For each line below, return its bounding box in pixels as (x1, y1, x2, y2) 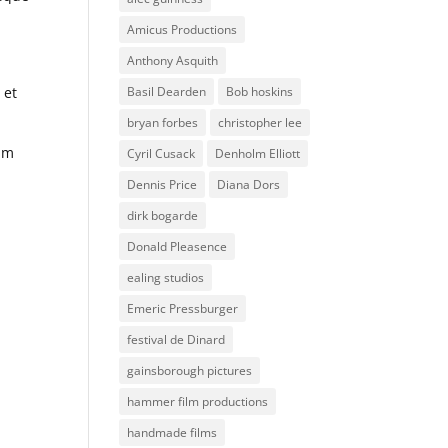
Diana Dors (217, 175, 281, 193)
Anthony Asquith (127, 51, 219, 69)
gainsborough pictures (127, 361, 253, 379)
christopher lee (218, 113, 303, 131)
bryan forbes (127, 113, 199, 131)
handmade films (127, 423, 218, 441)
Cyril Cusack (127, 144, 196, 162)
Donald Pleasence (127, 237, 228, 255)
